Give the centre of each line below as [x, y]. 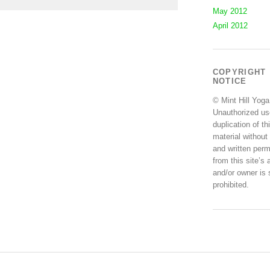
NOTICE [230, 81]
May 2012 [230, 11]
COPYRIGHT [239, 72]
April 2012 [230, 26]
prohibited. [231, 185]
